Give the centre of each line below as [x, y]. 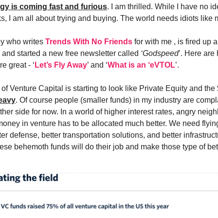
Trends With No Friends [89, 42]
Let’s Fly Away [61, 65]
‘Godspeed [160, 53]
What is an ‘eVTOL [141, 65]
